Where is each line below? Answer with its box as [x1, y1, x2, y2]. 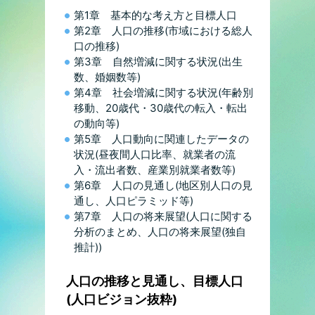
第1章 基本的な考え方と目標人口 [74, 8, 237, 22]
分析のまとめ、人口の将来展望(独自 [74, 225, 246, 239]
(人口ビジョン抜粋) [66, 292, 177, 307]
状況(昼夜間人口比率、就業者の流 [74, 148, 236, 162]
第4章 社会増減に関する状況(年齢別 [74, 86, 253, 100]
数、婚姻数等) [74, 70, 141, 84]
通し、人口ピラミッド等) [74, 194, 193, 208]
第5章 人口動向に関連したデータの [74, 132, 249, 146]
